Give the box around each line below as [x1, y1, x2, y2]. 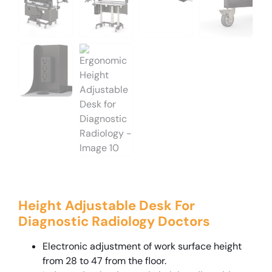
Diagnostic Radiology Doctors [18, 212, 210, 230]
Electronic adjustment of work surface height [42, 239, 242, 253]
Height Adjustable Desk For [18, 196, 195, 214]
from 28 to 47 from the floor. [42, 254, 166, 267]
